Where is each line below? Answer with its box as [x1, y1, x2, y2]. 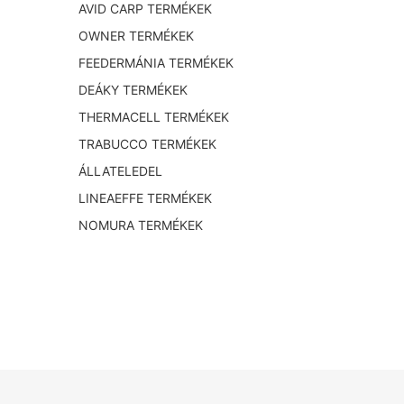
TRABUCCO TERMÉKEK [78, 136, 216, 152]
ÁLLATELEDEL [78, 163, 162, 179]
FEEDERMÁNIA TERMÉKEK [78, 55, 234, 71]
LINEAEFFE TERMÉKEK [78, 190, 212, 207]
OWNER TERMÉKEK [78, 28, 194, 44]
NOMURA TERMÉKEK [78, 217, 203, 234]
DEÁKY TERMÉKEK [78, 82, 188, 98]
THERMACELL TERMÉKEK [78, 109, 229, 125]
